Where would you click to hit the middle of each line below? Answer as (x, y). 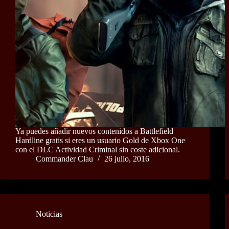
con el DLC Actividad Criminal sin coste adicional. (98, 150)
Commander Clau (64, 159)
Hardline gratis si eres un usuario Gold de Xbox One (100, 141)
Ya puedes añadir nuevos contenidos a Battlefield (94, 131)
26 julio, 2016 (127, 159)
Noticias (49, 214)
